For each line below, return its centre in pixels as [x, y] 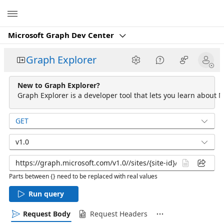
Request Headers [119, 214]
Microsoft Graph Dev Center [62, 35]
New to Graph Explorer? [59, 85]
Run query [46, 194]
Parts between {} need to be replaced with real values [83, 176]
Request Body [47, 214]
